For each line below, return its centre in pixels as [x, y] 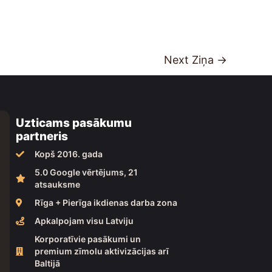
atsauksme [57, 184]
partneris [42, 136]
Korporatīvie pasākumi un [87, 239]
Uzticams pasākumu [74, 123]
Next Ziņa [190, 59]
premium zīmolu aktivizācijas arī [101, 251]
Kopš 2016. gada [68, 154]
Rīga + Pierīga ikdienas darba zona [106, 202]
